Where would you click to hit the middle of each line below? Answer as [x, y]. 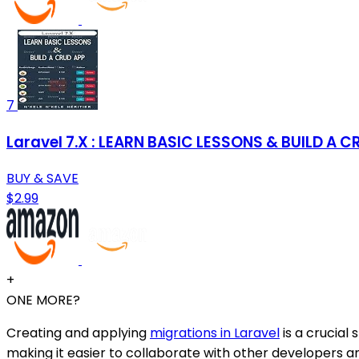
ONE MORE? [43, 301]
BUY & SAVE [42, 179]
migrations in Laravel [215, 333]
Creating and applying [78, 333]
